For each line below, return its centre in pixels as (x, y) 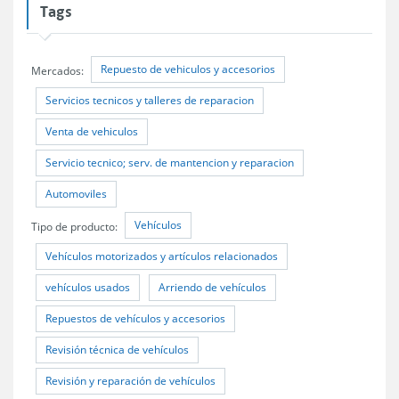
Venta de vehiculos (92, 132)
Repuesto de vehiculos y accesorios (188, 69)
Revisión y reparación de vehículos (130, 381)
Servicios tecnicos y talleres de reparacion (150, 101)
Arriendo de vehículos (212, 288)
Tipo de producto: (76, 226)
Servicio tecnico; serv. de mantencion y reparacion (170, 163)
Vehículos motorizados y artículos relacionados (162, 256)
